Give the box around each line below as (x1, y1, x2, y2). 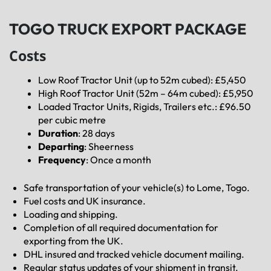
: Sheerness (84, 140, 134, 153)
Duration (38, 127, 78, 140)
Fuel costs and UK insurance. (24, 195, 146, 207)
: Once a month (86, 154, 151, 166)
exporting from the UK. (24, 235, 123, 247)
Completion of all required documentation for (24, 221, 218, 234)
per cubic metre (38, 114, 106, 126)
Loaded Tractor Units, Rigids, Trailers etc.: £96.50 (38, 100, 251, 113)
